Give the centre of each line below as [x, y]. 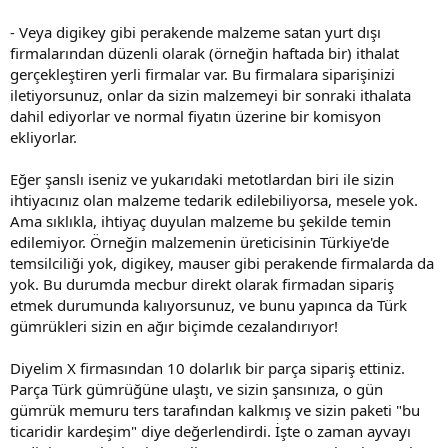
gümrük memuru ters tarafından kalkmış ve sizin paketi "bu [215, 409]
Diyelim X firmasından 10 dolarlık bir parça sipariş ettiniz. [207, 367]
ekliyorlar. [43, 136]
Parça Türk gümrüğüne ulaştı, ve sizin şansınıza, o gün [196, 388]
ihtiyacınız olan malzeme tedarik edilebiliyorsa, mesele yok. [214, 199]
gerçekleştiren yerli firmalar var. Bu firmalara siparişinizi [202, 73]
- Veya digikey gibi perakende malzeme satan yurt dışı [195, 31]
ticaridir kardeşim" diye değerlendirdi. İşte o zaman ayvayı [210, 430]
